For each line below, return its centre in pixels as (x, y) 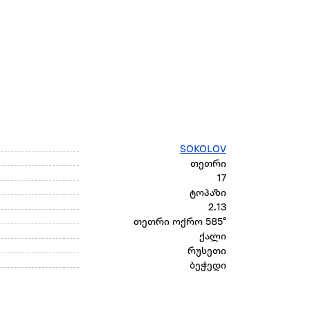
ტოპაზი (208, 194)
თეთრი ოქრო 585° (180, 223)
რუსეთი (207, 252)
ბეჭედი (208, 266)
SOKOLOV (203, 150)
